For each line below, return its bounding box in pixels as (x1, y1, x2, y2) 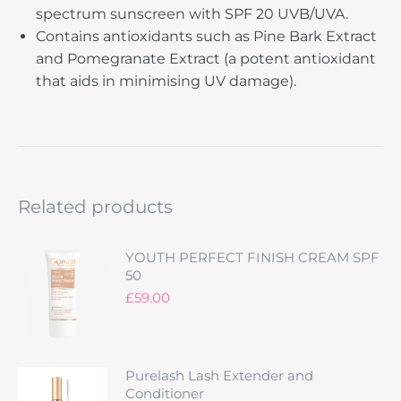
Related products (18, 195, 173, 218)
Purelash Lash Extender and (125, 366, 313, 384)
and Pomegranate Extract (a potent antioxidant (36, 49, 376, 67)
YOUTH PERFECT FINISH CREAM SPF (125, 248, 380, 266)
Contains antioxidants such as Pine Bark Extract (36, 27, 377, 45)
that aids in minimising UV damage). (36, 72, 296, 90)
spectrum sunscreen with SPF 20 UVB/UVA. (36, 4, 348, 22)
